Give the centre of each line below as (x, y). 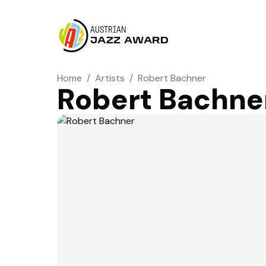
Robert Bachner (172, 78)
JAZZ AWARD (130, 41)
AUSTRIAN (108, 30)
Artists (110, 78)
